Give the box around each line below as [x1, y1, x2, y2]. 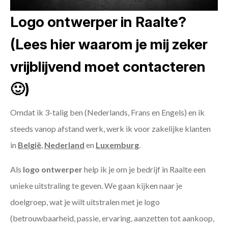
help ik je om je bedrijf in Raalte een [82, 164, 206, 175]
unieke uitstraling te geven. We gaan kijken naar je [10, 181, 182, 191]
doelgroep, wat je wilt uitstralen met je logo [10, 197, 160, 207]
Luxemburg [96, 140, 139, 150]
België [18, 140, 41, 150]
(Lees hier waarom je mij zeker [10, 36, 208, 53]
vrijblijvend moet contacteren [10, 58, 206, 76]
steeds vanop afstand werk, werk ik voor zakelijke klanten [10, 124, 211, 134]
